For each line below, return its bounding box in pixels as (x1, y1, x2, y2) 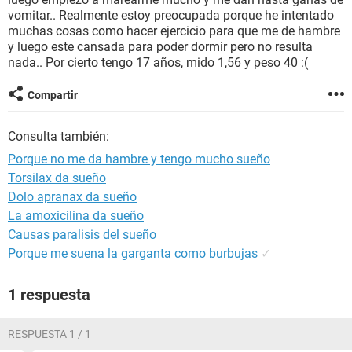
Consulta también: (8, 129, 109, 144)
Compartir (27, 89, 78, 101)
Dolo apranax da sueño (8, 189, 137, 204)
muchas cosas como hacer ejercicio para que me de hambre (8, 24, 340, 38)
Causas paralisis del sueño (8, 227, 156, 242)
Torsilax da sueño (8, 170, 106, 185)
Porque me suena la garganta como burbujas (8, 246, 258, 261)
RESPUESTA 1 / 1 (8, 328, 91, 340)
